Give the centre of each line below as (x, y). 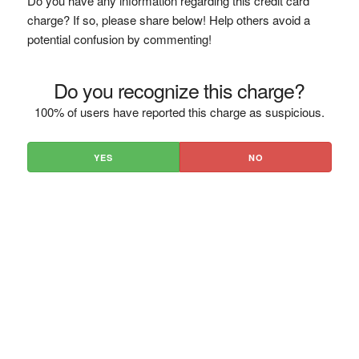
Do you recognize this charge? (179, 90)
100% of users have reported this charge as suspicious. (179, 112)
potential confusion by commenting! (119, 39)
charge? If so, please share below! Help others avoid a (168, 20)
